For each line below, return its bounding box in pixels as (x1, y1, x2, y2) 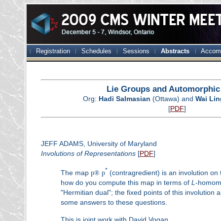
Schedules (81, 47, 112, 55)
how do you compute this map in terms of (60, 179, 191, 187)
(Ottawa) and (150, 95, 196, 103)
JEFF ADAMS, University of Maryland (40, 139, 157, 147)
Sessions (123, 47, 150, 55)
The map (60, 169, 91, 177)
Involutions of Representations (40, 149, 136, 157)
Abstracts (161, 47, 190, 55)
